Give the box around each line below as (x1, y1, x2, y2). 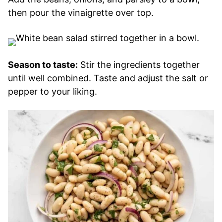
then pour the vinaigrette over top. (8, 7, 154, 18)
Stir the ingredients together (78, 59, 200, 70)
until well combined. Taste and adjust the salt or (8, 72, 208, 83)
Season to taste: (8, 59, 78, 70)
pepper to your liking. (8, 86, 97, 97)
